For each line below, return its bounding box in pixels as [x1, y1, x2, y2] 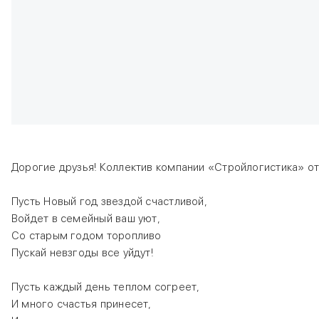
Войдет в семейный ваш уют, [11, 212, 160, 225]
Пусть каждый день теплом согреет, [11, 281, 200, 293]
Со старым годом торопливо [11, 229, 162, 242]
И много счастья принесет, [11, 298, 152, 310]
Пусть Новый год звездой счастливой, [11, 195, 207, 208]
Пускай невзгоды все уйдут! [11, 246, 153, 259]
